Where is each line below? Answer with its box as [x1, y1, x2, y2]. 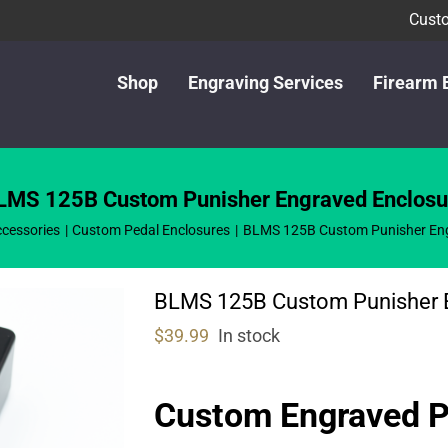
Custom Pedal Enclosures [72, 222, 231, 238]
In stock [218, 325, 280, 346]
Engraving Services [188, 72, 343, 93]
